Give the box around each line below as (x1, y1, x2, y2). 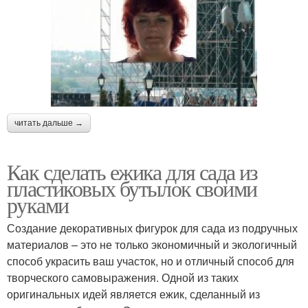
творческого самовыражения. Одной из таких (7, 269, 239, 286)
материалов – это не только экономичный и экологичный (7, 236, 297, 253)
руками (7, 190, 69, 220)
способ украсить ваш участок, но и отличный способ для (7, 253, 294, 269)
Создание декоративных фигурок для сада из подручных (7, 220, 298, 236)
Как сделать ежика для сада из (7, 157, 258, 187)
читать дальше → (14, 118, 83, 129)
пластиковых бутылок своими (7, 173, 257, 203)
